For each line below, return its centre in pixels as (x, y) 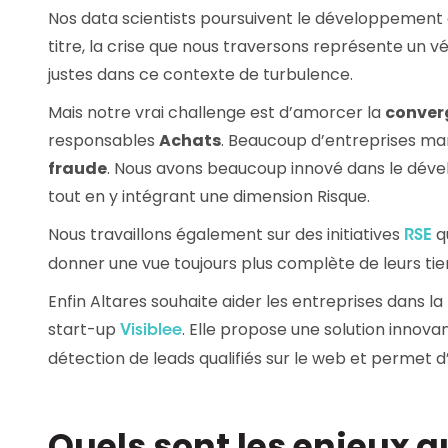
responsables (103, 141)
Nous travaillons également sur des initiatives (226, 235)
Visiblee (151, 331)
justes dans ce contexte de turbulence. (200, 75)
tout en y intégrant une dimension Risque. (209, 197)
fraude (77, 169)
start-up (84, 330)
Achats (190, 141)
